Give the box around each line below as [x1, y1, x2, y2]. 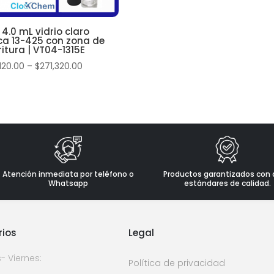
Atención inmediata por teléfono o [2, 169, 135, 180]
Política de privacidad [128, 257, 225, 270]
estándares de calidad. [183, 178, 271, 189]
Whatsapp [48, 178, 89, 189]
